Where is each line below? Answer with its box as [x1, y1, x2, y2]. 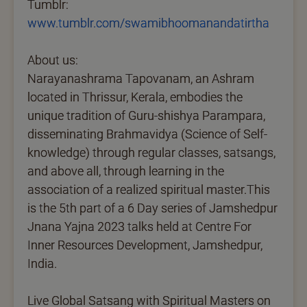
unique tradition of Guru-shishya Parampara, [27, 108, 265, 123]
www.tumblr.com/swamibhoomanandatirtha [27, 15, 269, 30]
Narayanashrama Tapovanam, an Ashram [27, 71, 254, 86]
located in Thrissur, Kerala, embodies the [27, 89, 243, 104]
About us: [27, 52, 78, 67]
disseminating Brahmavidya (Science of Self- [27, 126, 267, 141]
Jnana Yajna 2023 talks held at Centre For [27, 219, 251, 234]
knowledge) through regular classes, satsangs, [27, 145, 275, 160]
